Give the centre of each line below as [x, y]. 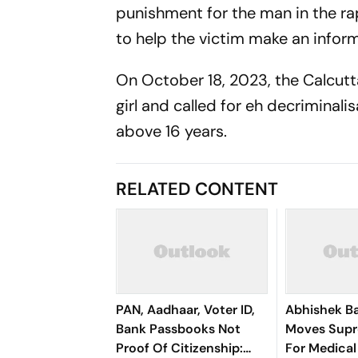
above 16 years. [172, 131]
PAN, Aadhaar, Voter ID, [186, 310]
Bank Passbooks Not [179, 329]
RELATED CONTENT [197, 189]
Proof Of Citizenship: [180, 348]
